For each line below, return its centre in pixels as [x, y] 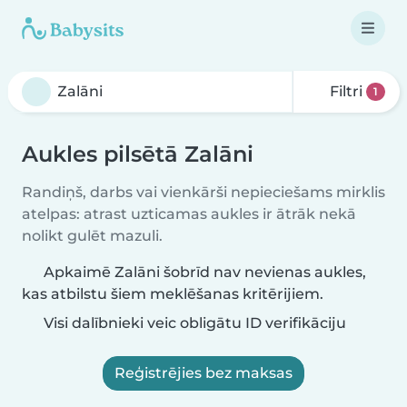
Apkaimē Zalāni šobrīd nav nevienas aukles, [205, 272]
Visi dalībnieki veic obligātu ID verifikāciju [193, 323]
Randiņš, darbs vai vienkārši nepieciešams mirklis [203, 192]
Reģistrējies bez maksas [203, 373]
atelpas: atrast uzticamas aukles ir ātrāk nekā [189, 214]
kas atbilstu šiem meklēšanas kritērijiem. [173, 294]
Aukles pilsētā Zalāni [138, 154]
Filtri [347, 91]
